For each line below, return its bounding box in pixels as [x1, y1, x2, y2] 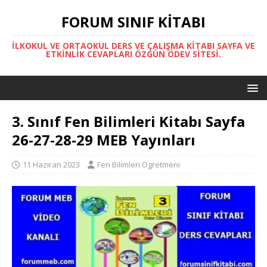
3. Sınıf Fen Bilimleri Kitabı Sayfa [12, 111, 245, 131]
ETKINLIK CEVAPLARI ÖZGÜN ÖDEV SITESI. [46, 48, 221, 60]
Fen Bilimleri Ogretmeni [97, 159, 180, 170]
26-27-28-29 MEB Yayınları [12, 130, 195, 150]
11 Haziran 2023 [23, 159, 80, 170]
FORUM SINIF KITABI [61, 12, 206, 32]
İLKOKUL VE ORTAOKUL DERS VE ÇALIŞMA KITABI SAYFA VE [12, 40, 255, 51]
